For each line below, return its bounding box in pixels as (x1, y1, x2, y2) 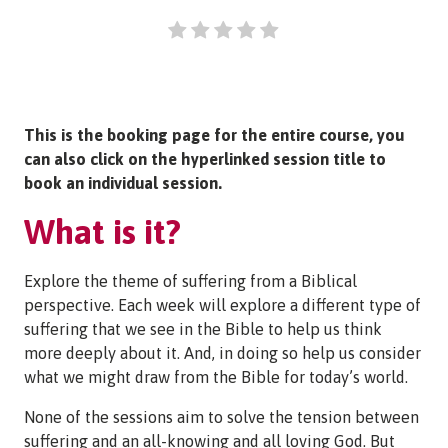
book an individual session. (24, 173, 222, 192)
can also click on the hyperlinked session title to (24, 149, 386, 168)
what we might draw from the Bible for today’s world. (24, 367, 408, 386)
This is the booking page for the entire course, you (24, 125, 404, 144)
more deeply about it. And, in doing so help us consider (24, 343, 421, 362)
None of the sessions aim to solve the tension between (24, 407, 419, 426)
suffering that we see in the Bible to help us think (24, 319, 382, 338)
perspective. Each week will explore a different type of (24, 295, 421, 314)
